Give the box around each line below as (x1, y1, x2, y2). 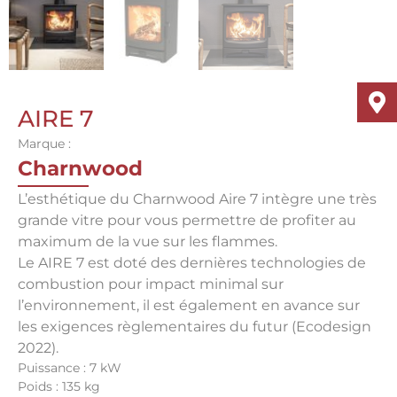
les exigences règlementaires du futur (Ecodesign (18, 318, 371, 336)
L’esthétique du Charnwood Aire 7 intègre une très (18, 191, 377, 208)
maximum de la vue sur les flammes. (18, 233, 277, 251)
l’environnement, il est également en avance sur (18, 297, 360, 315)
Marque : (18, 136, 71, 152)
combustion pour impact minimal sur (18, 276, 284, 293)
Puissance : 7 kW (18, 360, 121, 377)
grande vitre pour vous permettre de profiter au (18, 212, 356, 230)
